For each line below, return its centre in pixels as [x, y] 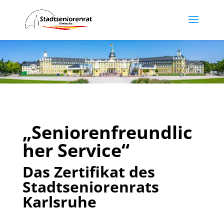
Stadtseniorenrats [90, 186]
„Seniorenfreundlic [107, 132]
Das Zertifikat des [88, 171]
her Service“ [76, 150]
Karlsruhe [59, 201]
